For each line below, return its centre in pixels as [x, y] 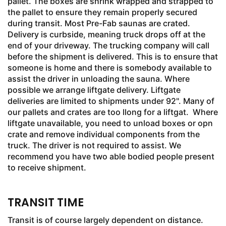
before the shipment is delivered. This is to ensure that [113, 56]
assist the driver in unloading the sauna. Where [99, 79]
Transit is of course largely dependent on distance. [105, 220]
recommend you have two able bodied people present [111, 156]
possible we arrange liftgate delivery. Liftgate [94, 90]
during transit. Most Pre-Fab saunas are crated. [99, 23]
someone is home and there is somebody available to [110, 68]
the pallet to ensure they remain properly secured [102, 12]
